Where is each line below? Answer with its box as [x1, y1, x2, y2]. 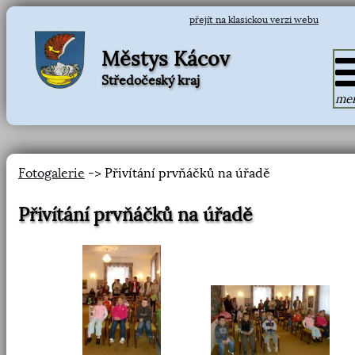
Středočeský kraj [101, 72, 200, 88]
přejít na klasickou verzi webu [189, 14, 319, 25]
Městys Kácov [101, 46, 230, 71]
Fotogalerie [18, 166, 85, 181]
